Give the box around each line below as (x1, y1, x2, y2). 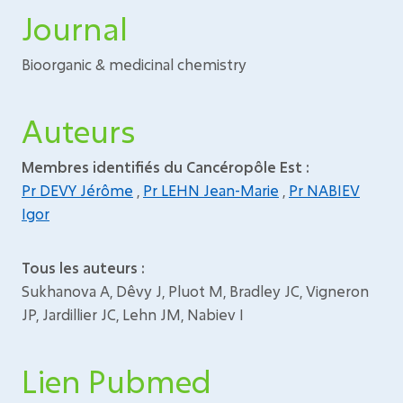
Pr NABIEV (289, 181, 360, 200)
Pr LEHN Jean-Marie (143, 181, 279, 200)
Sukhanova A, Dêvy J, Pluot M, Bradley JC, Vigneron (22, 282, 369, 300)
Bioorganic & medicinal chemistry (22, 55, 246, 74)
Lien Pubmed (22, 361, 211, 401)
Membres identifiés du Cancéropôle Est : (22, 157, 309, 176)
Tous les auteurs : (22, 258, 145, 277)
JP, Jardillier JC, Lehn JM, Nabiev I (22, 305, 244, 324)
